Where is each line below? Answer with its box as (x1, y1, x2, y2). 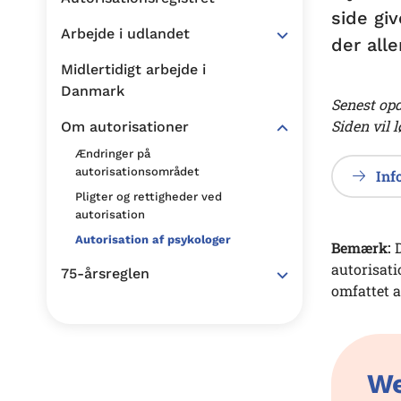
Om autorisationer (61, 118, 189, 135)
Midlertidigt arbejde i (61, 61, 206, 78)
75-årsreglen (61, 265, 149, 282)
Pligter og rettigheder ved (75, 190, 222, 203)
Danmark (61, 82, 124, 99)
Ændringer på (75, 147, 150, 160)
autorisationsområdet (75, 165, 200, 178)
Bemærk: (331, 237, 395, 257)
